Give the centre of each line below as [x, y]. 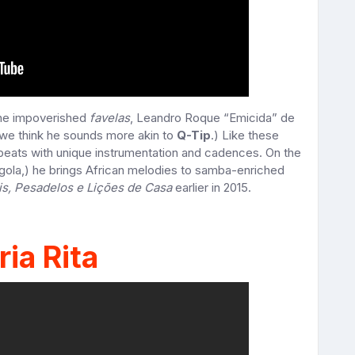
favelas [110, 118]
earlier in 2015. [212, 187]
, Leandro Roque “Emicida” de [212, 118]
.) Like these [245, 135]
